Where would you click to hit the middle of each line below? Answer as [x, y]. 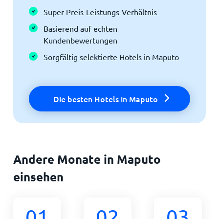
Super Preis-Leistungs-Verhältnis [100, 11]
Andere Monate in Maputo [87, 159]
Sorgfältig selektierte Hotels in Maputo [111, 56]
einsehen [38, 176]
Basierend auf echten [80, 28]
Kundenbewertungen [80, 40]
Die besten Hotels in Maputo [105, 99]
